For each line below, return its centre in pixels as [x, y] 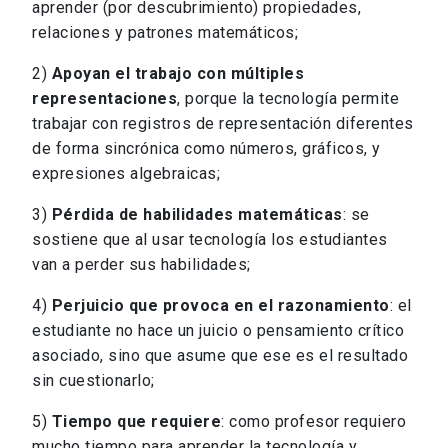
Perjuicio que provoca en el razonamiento [220, 306]
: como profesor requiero [313, 422]
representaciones [104, 99]
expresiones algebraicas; [126, 174]
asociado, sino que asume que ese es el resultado [220, 356]
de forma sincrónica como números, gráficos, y [206, 149]
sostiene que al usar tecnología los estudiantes [210, 240]
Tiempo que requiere [136, 422]
